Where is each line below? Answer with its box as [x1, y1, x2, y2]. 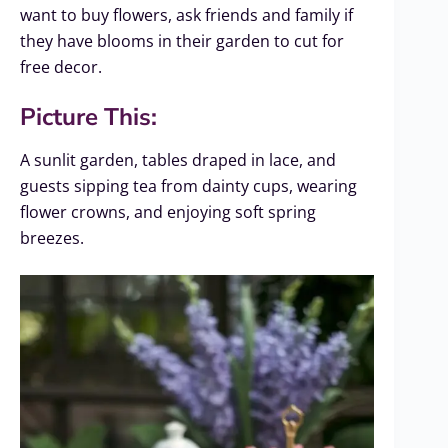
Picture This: [20, 100, 157, 133]
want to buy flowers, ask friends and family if [20, 3, 353, 26]
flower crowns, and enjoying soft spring [20, 201, 316, 224]
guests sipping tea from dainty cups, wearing [20, 175, 357, 198]
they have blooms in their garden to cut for [20, 29, 344, 52]
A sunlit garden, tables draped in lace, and [20, 149, 336, 172]
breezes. [20, 227, 84, 250]
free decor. [20, 55, 102, 78]
